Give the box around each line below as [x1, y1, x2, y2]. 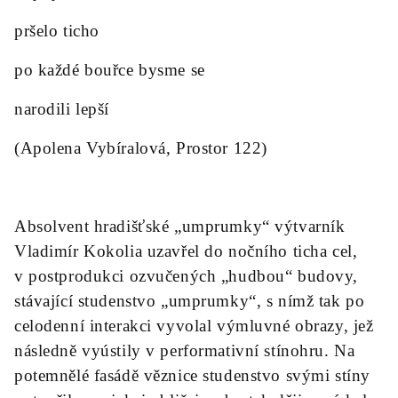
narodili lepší [14, 99, 109, 118]
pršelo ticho [14, 21, 99, 40]
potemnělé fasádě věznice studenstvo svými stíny [14, 366, 370, 385]
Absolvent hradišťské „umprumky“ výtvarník [14, 217, 346, 235]
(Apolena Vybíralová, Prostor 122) [14, 139, 267, 157]
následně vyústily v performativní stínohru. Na [14, 341, 355, 360]
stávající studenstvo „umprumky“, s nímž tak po [14, 291, 365, 310]
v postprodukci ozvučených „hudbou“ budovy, [14, 267, 358, 285]
